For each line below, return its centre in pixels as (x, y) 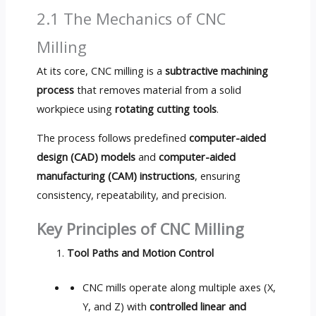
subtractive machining (216, 70)
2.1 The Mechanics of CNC (131, 18)
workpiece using (75, 108)
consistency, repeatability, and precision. (131, 195)
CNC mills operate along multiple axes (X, (180, 287)
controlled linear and (198, 306)
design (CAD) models (86, 157)
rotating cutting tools (165, 108)
